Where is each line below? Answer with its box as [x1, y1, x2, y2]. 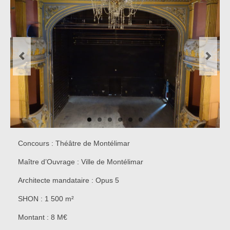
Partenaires [23, 62, 64, 72]
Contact [23, 83, 52, 93]
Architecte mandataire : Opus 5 [18, 176, 119, 185]
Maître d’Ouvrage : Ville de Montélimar [18, 158, 143, 166]
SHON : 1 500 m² [18, 195, 74, 203]
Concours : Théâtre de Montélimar [18, 139, 130, 148]
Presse [23, 41, 47, 51]
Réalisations [42, 20, 85, 30]
